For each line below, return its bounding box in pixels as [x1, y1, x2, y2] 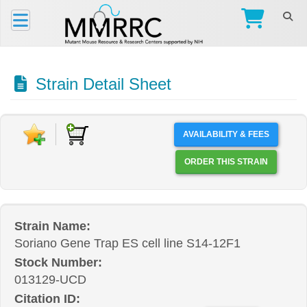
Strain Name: [14, 219, 90, 233]
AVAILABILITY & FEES [182, 130, 269, 139]
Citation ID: [14, 292, 80, 306]
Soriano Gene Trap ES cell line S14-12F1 [14, 236, 241, 250]
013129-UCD [14, 273, 86, 286]
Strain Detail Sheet [31, 75, 171, 93]
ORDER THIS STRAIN [236, 157, 268, 167]
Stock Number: [14, 256, 102, 269]
